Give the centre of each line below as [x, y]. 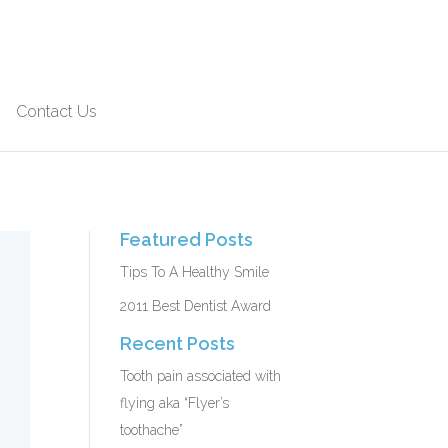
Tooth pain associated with [201, 375]
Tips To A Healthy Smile [195, 271]
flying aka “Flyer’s [175, 402]
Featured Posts [187, 239]
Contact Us [56, 111]
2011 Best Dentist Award [196, 305]
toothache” [152, 429]
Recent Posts [178, 343]
